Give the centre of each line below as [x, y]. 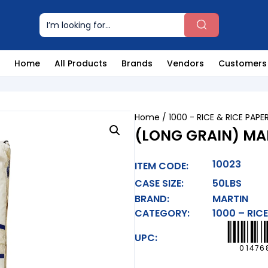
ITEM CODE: [161, 166]
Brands [137, 64]
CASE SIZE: [159, 183]
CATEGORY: [162, 214]
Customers [243, 64]
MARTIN [230, 199]
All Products [81, 64]
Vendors [185, 64]
